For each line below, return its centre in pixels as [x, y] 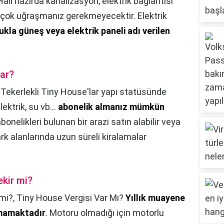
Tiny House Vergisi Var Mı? [71, 198]
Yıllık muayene [155, 198]
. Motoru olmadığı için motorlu [105, 213]
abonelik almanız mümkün [111, 107]
